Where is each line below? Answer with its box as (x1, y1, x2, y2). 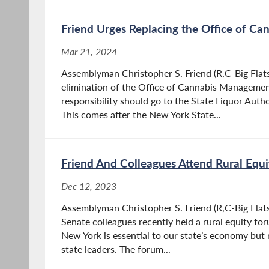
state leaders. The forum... (61, 244, 171, 255)
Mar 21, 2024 (61, 46, 117, 58)
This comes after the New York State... (61, 109, 221, 121)
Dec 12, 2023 (61, 181, 116, 192)
